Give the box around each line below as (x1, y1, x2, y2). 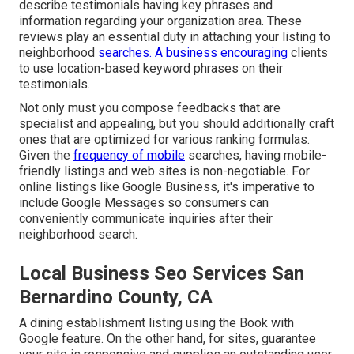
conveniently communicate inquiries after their (19, 211, 273, 227)
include (19, 195, 62, 211)
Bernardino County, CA (19, 286, 213, 309)
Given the (19, 148, 73, 164)
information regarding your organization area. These (19, 13, 302, 29)
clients (288, 45, 328, 61)
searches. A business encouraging (98, 45, 288, 61)
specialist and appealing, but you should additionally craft (19, 116, 334, 132)
